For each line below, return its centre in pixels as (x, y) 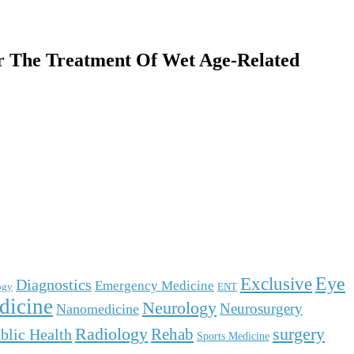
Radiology (111, 334)
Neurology (179, 307)
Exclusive (276, 284)
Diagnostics (54, 284)
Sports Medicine (233, 335)
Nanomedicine (98, 309)
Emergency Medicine (154, 285)
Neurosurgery (261, 308)
